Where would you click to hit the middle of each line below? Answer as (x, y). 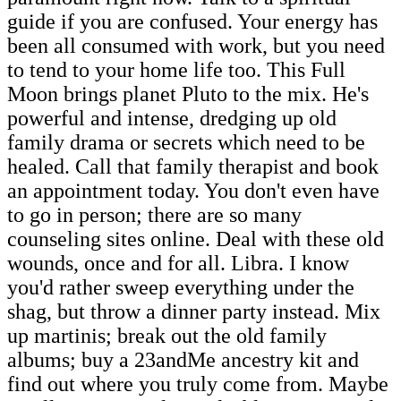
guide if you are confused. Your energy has (192, 21)
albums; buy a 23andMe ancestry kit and (183, 359)
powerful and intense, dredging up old (172, 118)
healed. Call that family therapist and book (193, 166)
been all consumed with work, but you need (196, 45)
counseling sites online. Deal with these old (196, 239)
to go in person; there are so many (154, 214)
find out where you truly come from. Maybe (198, 384)
